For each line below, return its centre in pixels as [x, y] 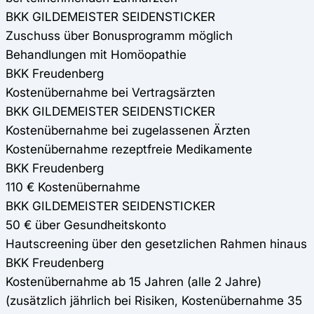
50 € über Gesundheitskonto [86, 225]
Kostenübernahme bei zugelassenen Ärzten [128, 130]
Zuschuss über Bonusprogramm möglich [119, 36]
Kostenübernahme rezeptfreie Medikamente [129, 149]
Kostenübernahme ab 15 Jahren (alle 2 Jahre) [134, 282]
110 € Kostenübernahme [73, 187]
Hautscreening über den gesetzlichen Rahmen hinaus [156, 244]
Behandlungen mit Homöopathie [96, 55]
